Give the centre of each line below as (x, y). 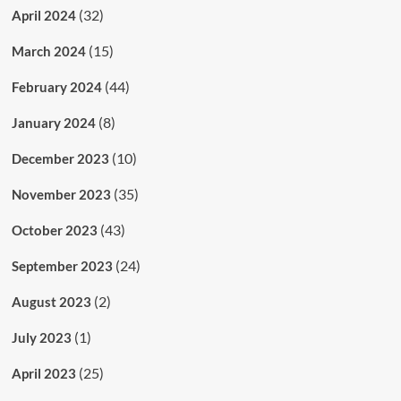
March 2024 (48, 51)
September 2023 (62, 265)
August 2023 (51, 301)
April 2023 (43, 373)
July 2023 (41, 337)
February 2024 (56, 86)
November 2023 (61, 194)
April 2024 (43, 15)
